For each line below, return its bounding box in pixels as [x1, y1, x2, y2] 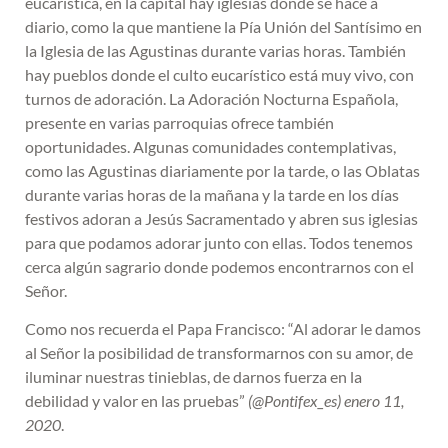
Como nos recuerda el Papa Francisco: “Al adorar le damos [25, 319, 421, 339]
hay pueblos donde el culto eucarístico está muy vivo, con [25, 64, 414, 84]
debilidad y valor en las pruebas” [25, 391, 248, 411]
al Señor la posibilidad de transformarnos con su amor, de [25, 343, 413, 363]
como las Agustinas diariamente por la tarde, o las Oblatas [25, 160, 420, 180]
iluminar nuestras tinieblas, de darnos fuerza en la [25, 367, 362, 387]
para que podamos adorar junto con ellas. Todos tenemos [25, 232, 413, 252]
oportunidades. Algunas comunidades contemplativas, [25, 136, 396, 156]
